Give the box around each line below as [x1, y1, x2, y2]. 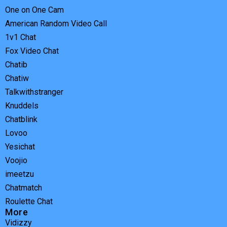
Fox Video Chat [5, 46, 59, 56]
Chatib [5, 60, 27, 70]
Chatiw [5, 73, 29, 84]
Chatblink [5, 115, 37, 125]
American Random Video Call [5, 19, 107, 29]
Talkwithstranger [5, 87, 63, 97]
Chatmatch [5, 183, 42, 193]
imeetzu [5, 169, 34, 179]
